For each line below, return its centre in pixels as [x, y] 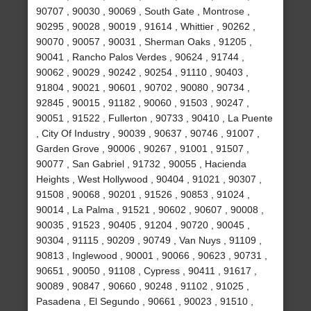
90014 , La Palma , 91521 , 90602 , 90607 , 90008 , [150, 210]
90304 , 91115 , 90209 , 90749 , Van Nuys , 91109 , [149, 241]
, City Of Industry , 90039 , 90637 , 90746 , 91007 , [148, 134]
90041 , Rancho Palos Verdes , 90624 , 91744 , [141, 57]
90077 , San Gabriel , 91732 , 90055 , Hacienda [142, 164]
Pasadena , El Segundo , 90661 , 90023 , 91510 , [145, 302]
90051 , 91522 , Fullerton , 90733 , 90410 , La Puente [155, 118]
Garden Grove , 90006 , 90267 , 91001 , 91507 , [143, 149]
